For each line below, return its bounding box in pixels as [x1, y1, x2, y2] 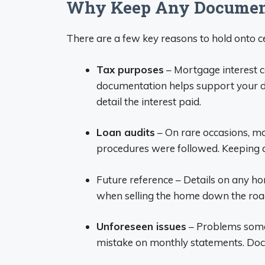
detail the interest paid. [96, 95, 201, 108]
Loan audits [96, 126, 155, 138]
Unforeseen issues [96, 220, 186, 232]
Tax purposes [96, 63, 164, 76]
